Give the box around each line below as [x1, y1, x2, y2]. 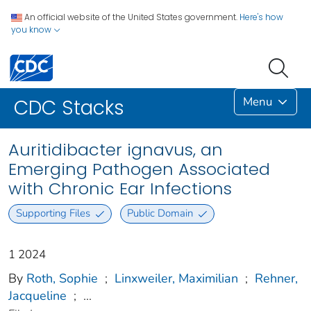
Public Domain [127, 206, 194, 221]
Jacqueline [8, 287, 67, 304]
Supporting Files [15, 206, 90, 221]
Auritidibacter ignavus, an [8, 138, 223, 162]
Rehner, [255, 269, 298, 287]
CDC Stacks [14, 94, 124, 122]
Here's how [239, 11, 283, 23]
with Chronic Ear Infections [8, 177, 232, 201]
